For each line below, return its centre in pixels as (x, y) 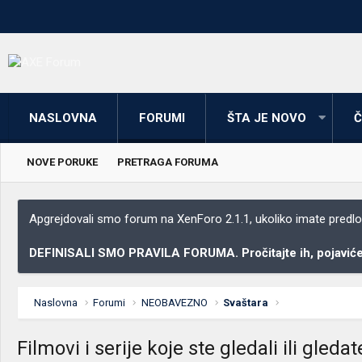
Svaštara (246, 302)
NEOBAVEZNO (174, 302)
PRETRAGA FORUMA (168, 162)
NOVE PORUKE (62, 162)
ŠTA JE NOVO (267, 118)
